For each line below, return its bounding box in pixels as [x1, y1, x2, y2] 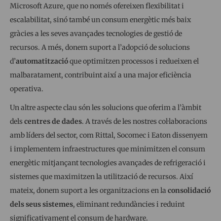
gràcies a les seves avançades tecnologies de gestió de [10, 29, 182, 38]
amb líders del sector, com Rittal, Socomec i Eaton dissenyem [10, 130, 208, 140]
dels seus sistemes [10, 199, 73, 209]
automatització [16, 56, 68, 66]
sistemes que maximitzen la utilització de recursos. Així [10, 172, 193, 181]
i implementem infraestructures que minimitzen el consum [10, 144, 205, 153]
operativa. [10, 84, 43, 93]
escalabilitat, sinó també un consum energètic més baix [10, 15, 191, 24]
